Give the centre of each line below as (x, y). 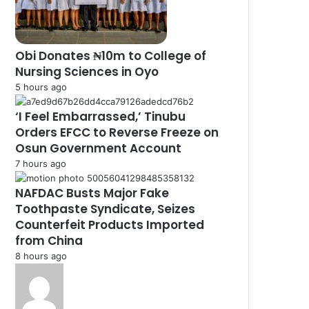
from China (49, 240)
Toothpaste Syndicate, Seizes (105, 209)
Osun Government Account (98, 148)
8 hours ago (41, 256)
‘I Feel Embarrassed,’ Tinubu (100, 116)
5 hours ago (41, 87)
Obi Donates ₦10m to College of (111, 56)
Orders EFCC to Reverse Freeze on (117, 132)
